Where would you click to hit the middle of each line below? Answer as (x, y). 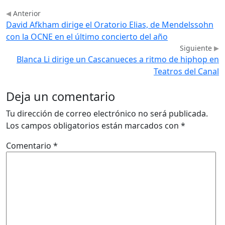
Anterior (26, 14)
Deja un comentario (61, 97)
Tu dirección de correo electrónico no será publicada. (107, 114)
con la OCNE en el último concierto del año (87, 37)
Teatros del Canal (186, 72)
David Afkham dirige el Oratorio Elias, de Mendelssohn (110, 25)
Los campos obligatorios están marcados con (93, 126)
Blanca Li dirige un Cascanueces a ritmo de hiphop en (118, 60)
